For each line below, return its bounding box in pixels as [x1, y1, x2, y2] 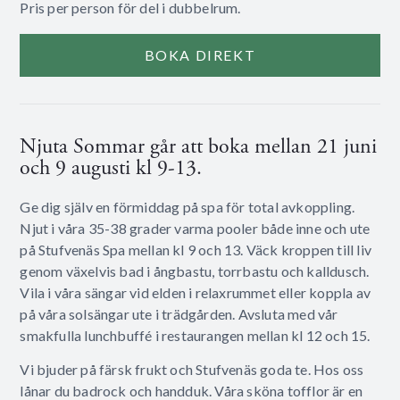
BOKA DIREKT [144, 46, 256, 63]
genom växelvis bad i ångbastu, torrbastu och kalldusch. [20, 262, 370, 279]
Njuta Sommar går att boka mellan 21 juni [20, 132, 378, 160]
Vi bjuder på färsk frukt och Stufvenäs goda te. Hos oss [20, 361, 364, 379]
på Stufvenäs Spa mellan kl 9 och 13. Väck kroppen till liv [20, 240, 371, 258]
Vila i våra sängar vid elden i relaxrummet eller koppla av [20, 283, 371, 301]
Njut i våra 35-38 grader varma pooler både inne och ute [20, 219, 371, 237]
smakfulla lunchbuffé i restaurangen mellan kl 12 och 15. [20, 326, 371, 344]
